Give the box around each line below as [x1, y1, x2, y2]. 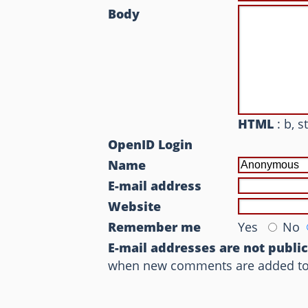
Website [108, 198, 162, 214]
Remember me [108, 219, 201, 235]
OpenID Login [108, 136, 193, 153]
